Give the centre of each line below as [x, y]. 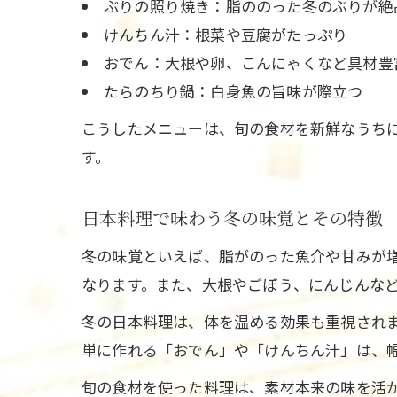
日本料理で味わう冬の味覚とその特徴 [232, 220]
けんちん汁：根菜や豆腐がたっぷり [226, 34]
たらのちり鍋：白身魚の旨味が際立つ [234, 91]
